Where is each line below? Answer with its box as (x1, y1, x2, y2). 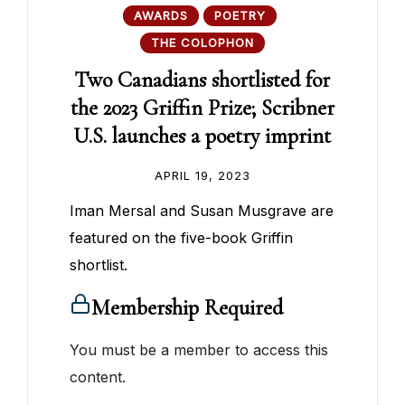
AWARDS (134, 8, 189, 24)
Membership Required (91, 295, 284, 322)
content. (70, 368, 127, 387)
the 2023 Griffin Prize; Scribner (70, 95, 334, 122)
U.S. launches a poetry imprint (73, 123, 332, 150)
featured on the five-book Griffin (70, 229, 294, 248)
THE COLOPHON (150, 35, 254, 51)
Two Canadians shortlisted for (74, 67, 331, 94)
